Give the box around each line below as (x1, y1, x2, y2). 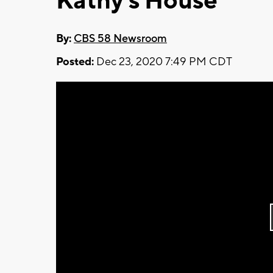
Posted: (56, 54, 94, 69)
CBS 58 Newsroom (74, 31, 167, 46)
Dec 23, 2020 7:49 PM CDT (94, 54, 232, 69)
